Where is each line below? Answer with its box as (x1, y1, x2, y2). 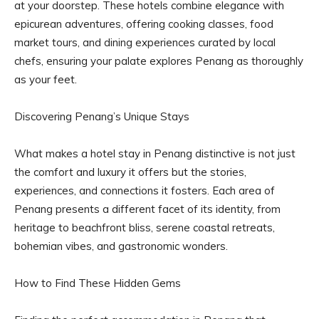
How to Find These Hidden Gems (14, 276, 181, 290)
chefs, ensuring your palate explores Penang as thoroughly (14, 53, 303, 68)
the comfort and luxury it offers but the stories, (14, 164, 246, 179)
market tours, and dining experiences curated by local (14, 35, 276, 49)
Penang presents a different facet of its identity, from (14, 202, 281, 216)
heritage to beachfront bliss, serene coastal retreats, (14, 220, 275, 234)
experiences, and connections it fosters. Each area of (14, 183, 275, 197)
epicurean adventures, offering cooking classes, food (14, 16, 273, 31)
